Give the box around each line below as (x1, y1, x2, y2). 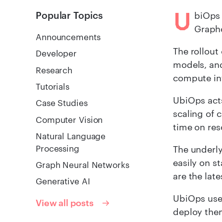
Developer (36, 49, 77, 58)
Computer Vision (36, 114, 103, 124)
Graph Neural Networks (36, 160, 129, 170)
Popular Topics (36, 9, 103, 21)
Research (36, 65, 73, 75)
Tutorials (36, 81, 70, 91)
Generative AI (36, 176, 90, 186)
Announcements (36, 32, 101, 42)
